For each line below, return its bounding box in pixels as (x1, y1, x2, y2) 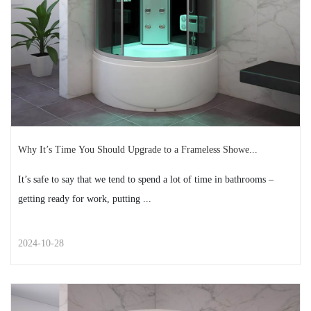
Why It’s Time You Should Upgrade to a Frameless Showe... (18, 144, 258, 155)
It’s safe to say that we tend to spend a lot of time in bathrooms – (18, 174, 274, 185)
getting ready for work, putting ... (18, 194, 151, 204)
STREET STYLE (131, 283, 180, 295)
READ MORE (133, 47, 178, 59)
